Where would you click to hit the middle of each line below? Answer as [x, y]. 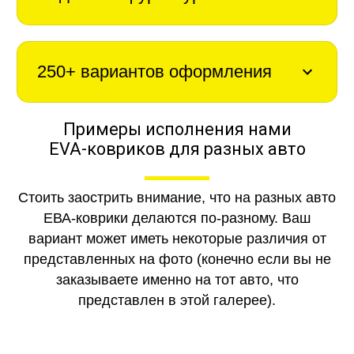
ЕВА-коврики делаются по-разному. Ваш [177, 218]
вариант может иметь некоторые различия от [177, 239]
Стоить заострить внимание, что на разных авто [177, 198]
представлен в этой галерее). [177, 301]
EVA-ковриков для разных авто [177, 149]
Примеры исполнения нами [177, 130]
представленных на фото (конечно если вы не [177, 260]
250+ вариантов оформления [154, 71]
